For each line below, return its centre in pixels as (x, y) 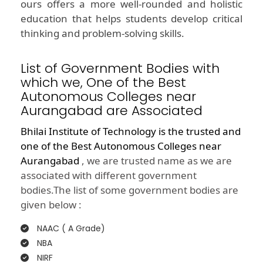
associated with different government (109, 176)
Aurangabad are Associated (112, 111)
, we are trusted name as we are (156, 161)
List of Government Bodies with (120, 69)
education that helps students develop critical (131, 19)
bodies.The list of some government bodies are (129, 190)
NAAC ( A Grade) (70, 229)
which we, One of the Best (103, 83)
